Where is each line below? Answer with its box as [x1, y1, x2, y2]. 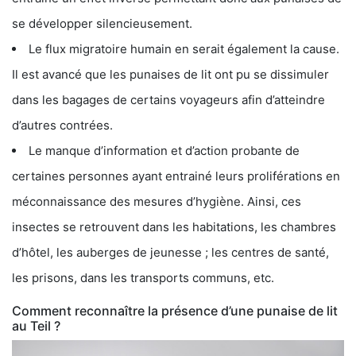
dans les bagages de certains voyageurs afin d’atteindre [12, 91, 325, 107]
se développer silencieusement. [12, 15, 192, 31]
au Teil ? [12, 317, 60, 334]
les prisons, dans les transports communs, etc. [12, 269, 274, 285]
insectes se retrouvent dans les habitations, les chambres [12, 219, 336, 234]
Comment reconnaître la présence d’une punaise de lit [12, 302, 338, 319]
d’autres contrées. [12, 117, 113, 133]
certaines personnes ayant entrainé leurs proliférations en [12, 168, 340, 184]
